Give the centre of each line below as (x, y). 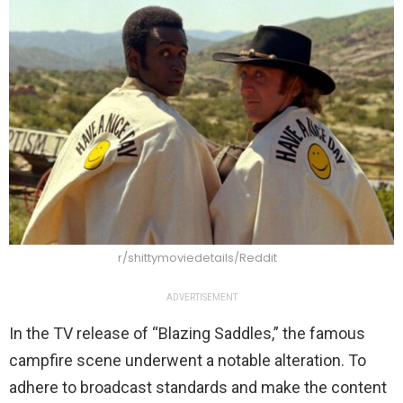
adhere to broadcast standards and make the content (198, 387)
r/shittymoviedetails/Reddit (197, 257)
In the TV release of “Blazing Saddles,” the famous (187, 333)
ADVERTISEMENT (201, 297)
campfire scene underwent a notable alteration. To (188, 360)
